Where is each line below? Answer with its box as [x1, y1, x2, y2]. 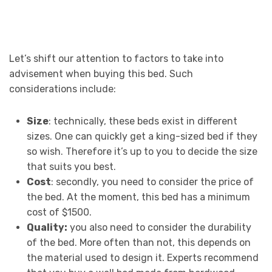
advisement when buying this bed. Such [9, 67, 193, 80]
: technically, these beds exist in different [48, 115, 237, 127]
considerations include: [9, 83, 116, 95]
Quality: [26, 221, 67, 233]
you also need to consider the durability [67, 221, 251, 233]
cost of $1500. [26, 206, 92, 218]
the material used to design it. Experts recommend [26, 251, 259, 263]
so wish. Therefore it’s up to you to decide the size [26, 145, 257, 157]
